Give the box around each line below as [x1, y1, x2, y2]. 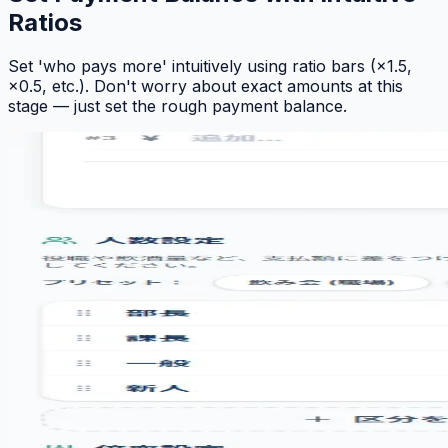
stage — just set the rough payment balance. [8, 96, 347, 117]
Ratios [8, 7, 82, 37]
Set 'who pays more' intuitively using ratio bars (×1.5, [8, 56, 412, 77]
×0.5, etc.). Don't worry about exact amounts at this [8, 76, 403, 97]
